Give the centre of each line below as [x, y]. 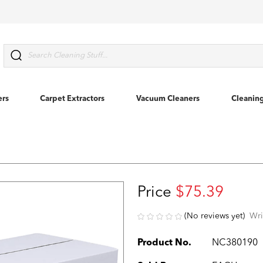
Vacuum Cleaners [168, 99]
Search [17, 50]
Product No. [164, 243]
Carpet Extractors [73, 99]
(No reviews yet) [215, 216]
